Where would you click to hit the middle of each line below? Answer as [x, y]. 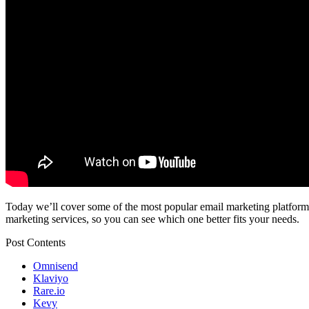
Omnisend [56, 266]
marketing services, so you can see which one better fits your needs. [152, 219]
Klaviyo [51, 279]
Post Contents [36, 243]
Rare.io [49, 291]
